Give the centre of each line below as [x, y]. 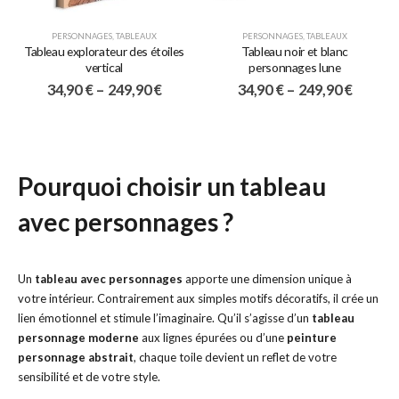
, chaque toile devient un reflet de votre [235, 358]
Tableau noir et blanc [295, 51]
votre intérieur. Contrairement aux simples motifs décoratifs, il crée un [198, 299]
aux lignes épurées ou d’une [213, 338]
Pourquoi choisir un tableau [172, 187]
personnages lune [295, 67]
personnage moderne [78, 338]
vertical [104, 67]
